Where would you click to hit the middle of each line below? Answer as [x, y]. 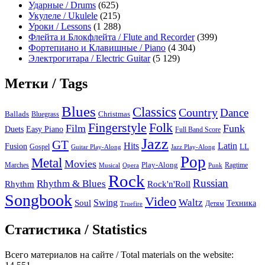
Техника [241, 203]
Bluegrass [45, 114]
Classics [154, 112]
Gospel [40, 147]
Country [198, 113]
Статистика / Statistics [76, 230]
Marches [17, 165]
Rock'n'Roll [169, 184]
